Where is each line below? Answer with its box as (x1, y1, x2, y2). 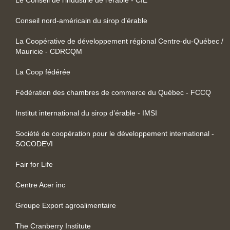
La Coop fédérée (15, 67, 70, 76)
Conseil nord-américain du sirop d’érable (15, 16, 147, 25)
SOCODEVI (15, 139, 53, 148)
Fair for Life (15, 160, 53, 168)
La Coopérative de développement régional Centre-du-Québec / (15, 36, 223, 45)
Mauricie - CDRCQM (15, 47, 82, 55)
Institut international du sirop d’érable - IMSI (15, 108, 157, 117)
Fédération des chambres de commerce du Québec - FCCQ (15, 88, 211, 97)
